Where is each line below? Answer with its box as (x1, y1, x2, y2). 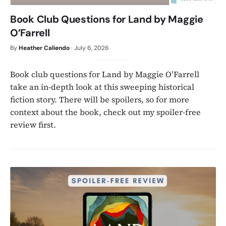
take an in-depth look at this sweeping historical (10, 81, 194, 92)
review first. (10, 119, 56, 130)
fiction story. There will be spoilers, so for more (10, 93, 189, 105)
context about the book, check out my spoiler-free (10, 106, 201, 118)
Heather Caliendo (19, 43, 70, 52)
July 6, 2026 (74, 43, 109, 52)
